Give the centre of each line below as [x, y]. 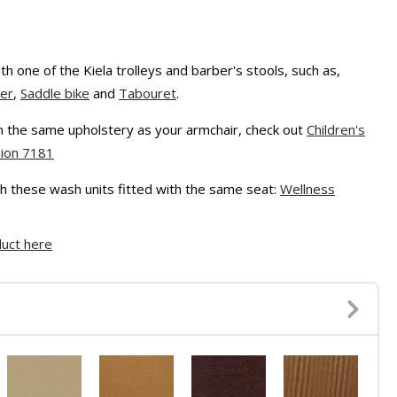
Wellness [307, 189]
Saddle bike [55, 93]
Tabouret [148, 93]
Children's [336, 129]
